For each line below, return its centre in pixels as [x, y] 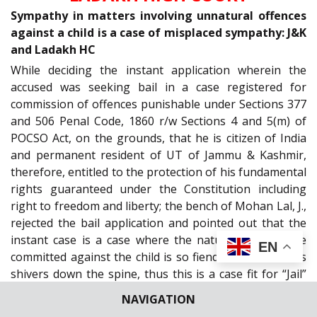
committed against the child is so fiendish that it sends [158, 257]
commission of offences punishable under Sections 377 [158, 104]
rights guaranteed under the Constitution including [158, 189]
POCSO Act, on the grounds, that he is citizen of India [158, 138]
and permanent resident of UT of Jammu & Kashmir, [158, 155]
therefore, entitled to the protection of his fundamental [158, 172]
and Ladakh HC [53, 49]
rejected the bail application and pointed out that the [158, 223]
